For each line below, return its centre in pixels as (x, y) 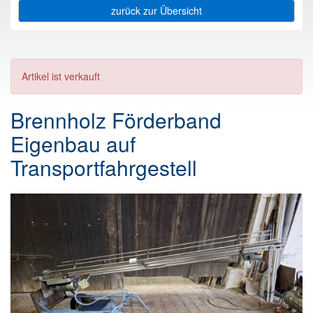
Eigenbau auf (73, 144)
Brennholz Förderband (116, 120)
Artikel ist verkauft (61, 76)
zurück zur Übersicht (156, 10)
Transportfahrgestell (104, 168)
